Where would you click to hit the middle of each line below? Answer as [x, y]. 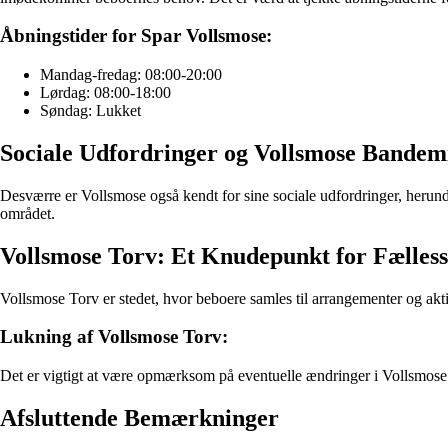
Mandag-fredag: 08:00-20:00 [131, 74]
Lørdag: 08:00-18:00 [105, 92]
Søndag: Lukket [90, 110]
